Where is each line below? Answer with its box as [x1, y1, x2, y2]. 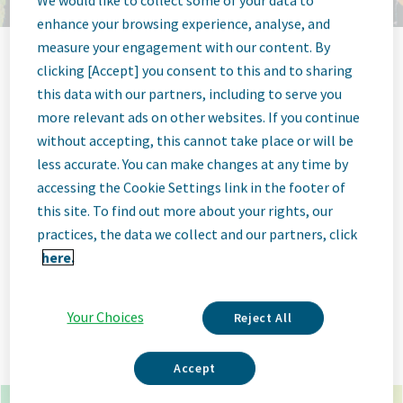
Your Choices [67, 308, 144, 327]
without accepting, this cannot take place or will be [37, 131, 354, 150]
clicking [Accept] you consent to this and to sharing [37, 61, 354, 80]
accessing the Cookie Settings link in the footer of [37, 178, 346, 197]
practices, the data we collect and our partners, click [37, 225, 358, 244]
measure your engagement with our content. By [37, 38, 331, 57]
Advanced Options [92, 337, 194, 354]
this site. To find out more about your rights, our [37, 201, 334, 220]
